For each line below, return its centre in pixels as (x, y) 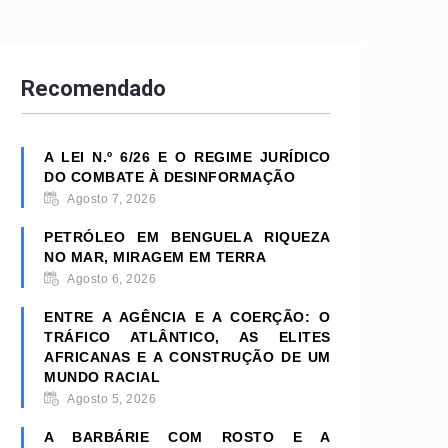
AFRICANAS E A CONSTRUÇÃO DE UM (187, 357)
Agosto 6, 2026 (112, 279)
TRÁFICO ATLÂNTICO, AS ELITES (187, 337)
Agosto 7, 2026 (112, 199)
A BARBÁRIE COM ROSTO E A (187, 437)
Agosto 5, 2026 (112, 399)
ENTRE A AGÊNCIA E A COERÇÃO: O (187, 317)
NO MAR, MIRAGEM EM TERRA (155, 257)
